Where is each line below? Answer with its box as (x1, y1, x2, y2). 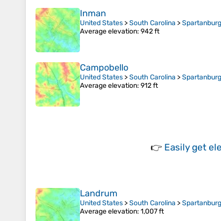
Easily (164, 142, 192, 153)
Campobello (80, 62, 128, 74)
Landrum (80, 188, 117, 199)
